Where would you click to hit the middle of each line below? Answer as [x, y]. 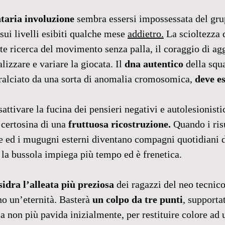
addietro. [146, 34]
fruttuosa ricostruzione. [121, 124]
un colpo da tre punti [138, 199]
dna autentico [154, 64]
